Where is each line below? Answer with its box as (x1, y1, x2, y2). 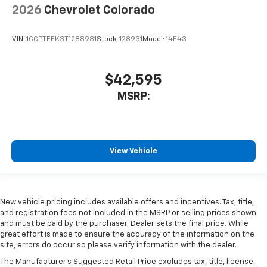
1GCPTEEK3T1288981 (26, 36, 97, 44)
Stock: (97, 36, 119, 44)
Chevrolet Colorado (44, 4, 155, 16)
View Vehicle (110, 147, 157, 155)
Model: (142, 36, 166, 44)
